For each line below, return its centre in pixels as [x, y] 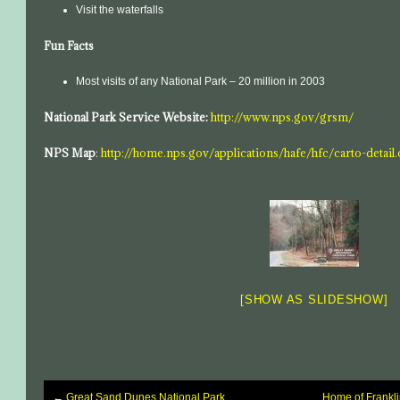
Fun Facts [69, 46]
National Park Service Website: [126, 117]
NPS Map [70, 153]
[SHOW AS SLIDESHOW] [314, 300]
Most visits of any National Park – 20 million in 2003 [201, 81]
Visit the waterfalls [120, 10]
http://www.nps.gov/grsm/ [283, 117]
